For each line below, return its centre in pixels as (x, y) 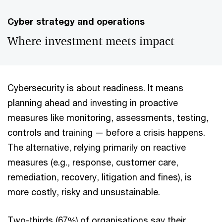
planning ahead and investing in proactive (93, 103)
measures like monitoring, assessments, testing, (108, 118)
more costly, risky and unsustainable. (84, 192)
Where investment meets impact (91, 41)
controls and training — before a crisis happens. (106, 133)
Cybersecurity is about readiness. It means (95, 88)
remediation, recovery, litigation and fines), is (100, 177)
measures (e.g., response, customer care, (93, 162)
